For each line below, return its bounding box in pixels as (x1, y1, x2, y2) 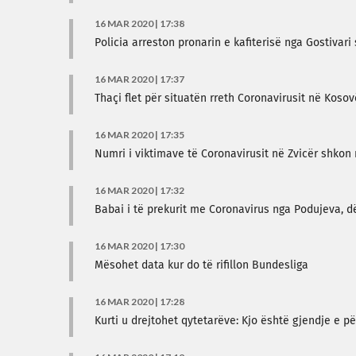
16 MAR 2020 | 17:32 (95, 184, 184, 196)
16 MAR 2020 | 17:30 (95, 240, 184, 252)
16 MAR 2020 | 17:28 (95, 296, 184, 308)
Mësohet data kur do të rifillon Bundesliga (95, 260, 308, 271)
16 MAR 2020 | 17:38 (95, 17, 184, 29)
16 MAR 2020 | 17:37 (95, 73, 184, 85)
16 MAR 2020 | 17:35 (95, 129, 184, 141)
